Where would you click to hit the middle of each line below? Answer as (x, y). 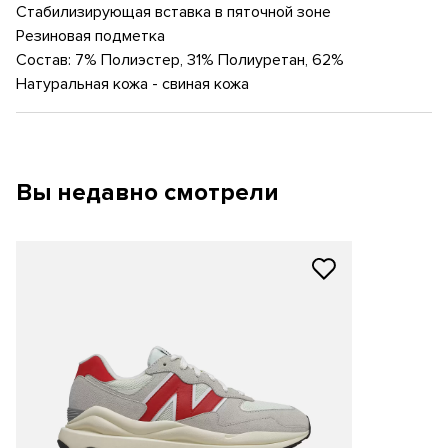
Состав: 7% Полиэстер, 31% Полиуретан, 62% (180, 60)
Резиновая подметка (90, 36)
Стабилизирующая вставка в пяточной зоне (173, 12)
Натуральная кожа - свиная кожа (132, 84)
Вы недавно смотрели (147, 192)
